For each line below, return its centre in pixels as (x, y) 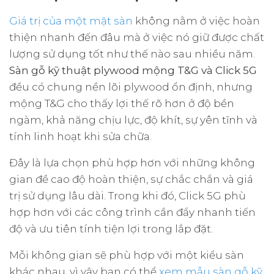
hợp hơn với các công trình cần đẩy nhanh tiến (132, 212)
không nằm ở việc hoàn (196, 20)
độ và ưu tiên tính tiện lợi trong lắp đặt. (111, 228)
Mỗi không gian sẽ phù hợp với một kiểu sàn (127, 255)
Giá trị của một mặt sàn (71, 20)
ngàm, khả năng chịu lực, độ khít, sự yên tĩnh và (133, 120)
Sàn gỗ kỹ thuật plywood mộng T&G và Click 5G (133, 70)
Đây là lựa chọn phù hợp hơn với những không (132, 162)
